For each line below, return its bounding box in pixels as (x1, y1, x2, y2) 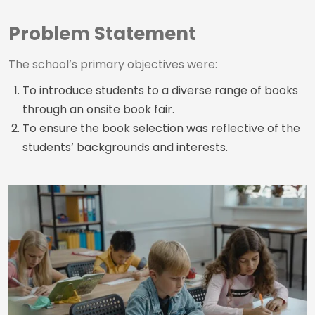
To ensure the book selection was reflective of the (22, 120, 300, 137)
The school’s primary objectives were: (8, 56, 217, 73)
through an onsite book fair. (22, 101, 174, 118)
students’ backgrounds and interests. (22, 139, 228, 156)
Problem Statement (8, 21, 196, 47)
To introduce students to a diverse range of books (22, 82, 298, 99)
